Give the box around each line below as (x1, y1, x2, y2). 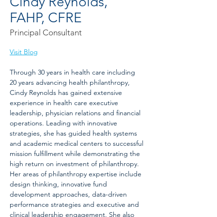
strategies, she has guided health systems (10, 129, 139, 138)
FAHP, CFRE (10, 10, 82, 26)
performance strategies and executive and (10, 200, 141, 209)
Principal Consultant (10, 28, 82, 38)
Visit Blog (10, 47, 38, 57)
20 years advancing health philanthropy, (10, 78, 132, 87)
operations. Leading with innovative (10, 119, 119, 128)
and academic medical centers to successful (10, 139, 145, 148)
